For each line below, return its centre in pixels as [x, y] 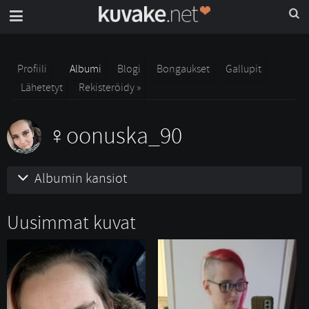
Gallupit [243, 69]
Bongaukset [183, 69]
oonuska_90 [124, 136]
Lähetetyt [42, 88]
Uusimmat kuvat [71, 223]
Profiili [32, 69]
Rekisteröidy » [110, 88]
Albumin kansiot [81, 178]
